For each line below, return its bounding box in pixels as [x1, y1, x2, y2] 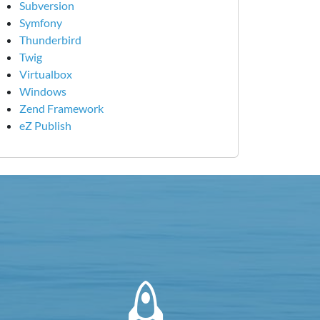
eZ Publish [19, 119, 71, 132]
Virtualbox [19, 67, 72, 81]
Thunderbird [19, 33, 81, 46]
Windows [19, 84, 66, 98]
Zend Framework [19, 101, 104, 115]
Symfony [19, 16, 62, 29]
